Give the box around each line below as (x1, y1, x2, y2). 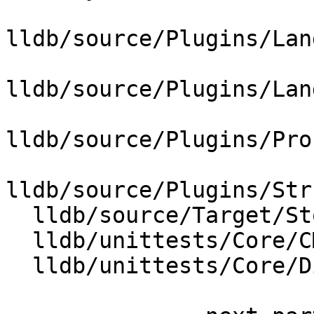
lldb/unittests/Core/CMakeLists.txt (6, 228, 32, 254)
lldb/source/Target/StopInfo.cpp (6, 203, 32, 228)
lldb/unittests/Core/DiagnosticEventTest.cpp (6, 253, 32, 279)
